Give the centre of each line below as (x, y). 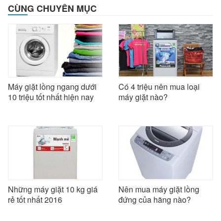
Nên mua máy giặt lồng (159, 189)
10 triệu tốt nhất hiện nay (51, 97)
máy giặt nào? (143, 97)
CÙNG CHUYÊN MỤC (52, 8)
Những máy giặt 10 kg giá (53, 189)
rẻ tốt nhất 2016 (35, 199)
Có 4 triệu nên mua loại (159, 87)
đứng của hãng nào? (155, 199)
